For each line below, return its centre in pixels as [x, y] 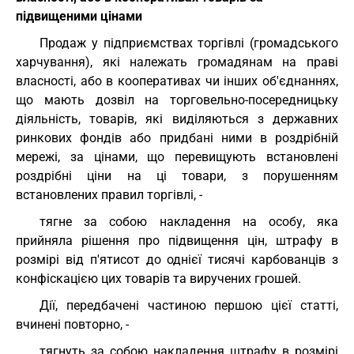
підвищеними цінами [79, 16]
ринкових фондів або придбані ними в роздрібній [177, 138]
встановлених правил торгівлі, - [109, 195]
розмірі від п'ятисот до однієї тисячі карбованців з [177, 260]
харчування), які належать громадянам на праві [177, 62]
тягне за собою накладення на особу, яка [189, 222]
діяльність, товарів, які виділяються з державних [177, 119]
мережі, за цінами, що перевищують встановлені [177, 157]
